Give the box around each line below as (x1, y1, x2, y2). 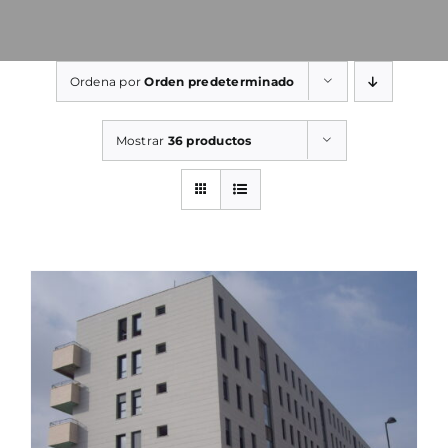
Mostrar (115, 132, 168, 148)
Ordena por (69, 73, 145, 89)
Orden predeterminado (144, 73, 295, 89)
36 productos (167, 132, 252, 148)
